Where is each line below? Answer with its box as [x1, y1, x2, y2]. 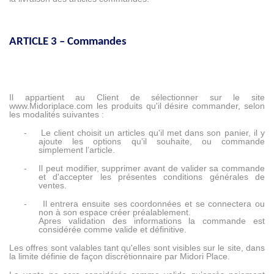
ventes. [39, 180, 67, 191]
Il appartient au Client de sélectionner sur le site [9, 92, 265, 103]
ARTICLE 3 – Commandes [9, 36, 127, 48]
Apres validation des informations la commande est [39, 216, 265, 226]
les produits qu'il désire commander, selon [93, 101, 265, 111]
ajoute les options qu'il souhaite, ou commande [39, 136, 265, 147]
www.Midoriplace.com [9, 101, 93, 111]
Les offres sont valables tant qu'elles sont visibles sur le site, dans [9, 243, 265, 253]
